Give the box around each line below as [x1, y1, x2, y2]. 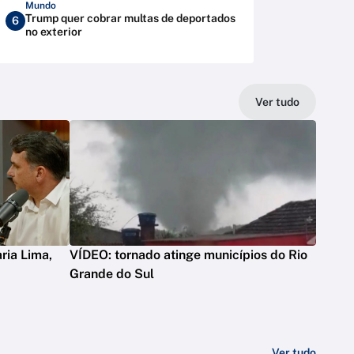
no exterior [25, 25, 82, 38]
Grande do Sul [70, 266, 154, 282]
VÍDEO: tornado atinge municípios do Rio [70, 247, 307, 263]
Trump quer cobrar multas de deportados [25, 12, 235, 24]
